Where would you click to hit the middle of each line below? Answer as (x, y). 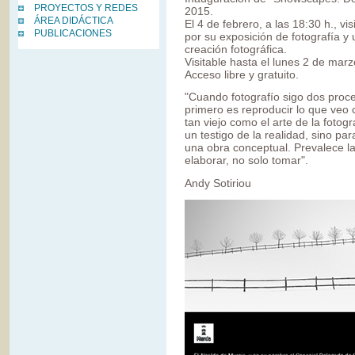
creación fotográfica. (236, 49)
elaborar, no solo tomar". (246, 160)
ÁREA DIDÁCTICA (74, 21)
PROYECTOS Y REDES (86, 8)
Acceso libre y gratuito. (242, 74)
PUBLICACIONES (73, 33)
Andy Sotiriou (218, 183)
